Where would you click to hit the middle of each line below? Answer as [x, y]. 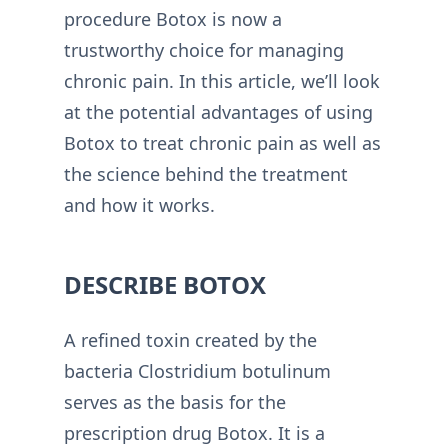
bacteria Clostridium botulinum [197, 371]
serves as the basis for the [175, 402]
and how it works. [139, 205]
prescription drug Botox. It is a [194, 433]
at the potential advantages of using [218, 112]
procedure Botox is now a [173, 19]
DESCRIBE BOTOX [165, 284]
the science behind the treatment [206, 174]
